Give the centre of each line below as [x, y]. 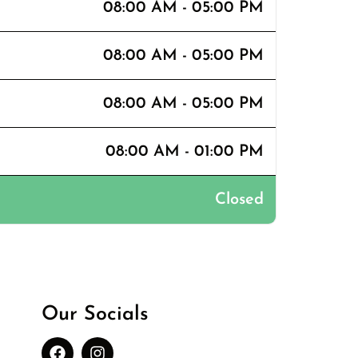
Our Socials [95, 314]
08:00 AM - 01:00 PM [185, 151]
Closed [239, 199]
